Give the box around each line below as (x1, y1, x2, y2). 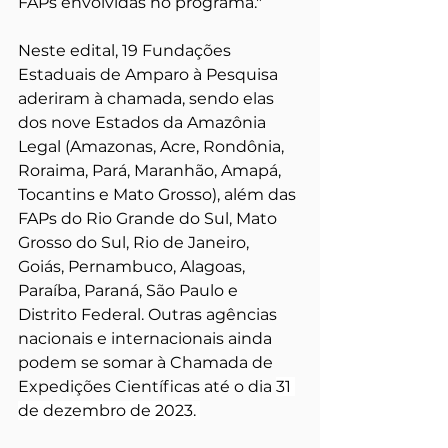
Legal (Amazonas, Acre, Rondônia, (18, 136, 288, 156)
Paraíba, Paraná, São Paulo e (18, 280, 242, 300)
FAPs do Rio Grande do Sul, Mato (18, 208, 281, 228)
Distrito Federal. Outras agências (18, 304, 281, 324)
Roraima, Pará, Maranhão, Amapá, (18, 160, 285, 180)
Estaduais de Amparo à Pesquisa (18, 64, 282, 84)
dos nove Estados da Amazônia (18, 112, 270, 132)
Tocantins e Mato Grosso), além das (18, 184, 300, 204)
